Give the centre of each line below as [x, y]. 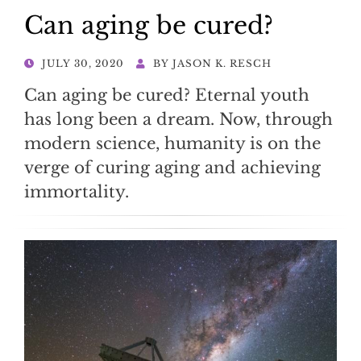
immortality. [77, 191]
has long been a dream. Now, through [178, 119]
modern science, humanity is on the [172, 143]
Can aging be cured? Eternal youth [167, 95]
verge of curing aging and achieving [172, 167]
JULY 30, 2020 [83, 63]
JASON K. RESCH [222, 63]
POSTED [49, 62]
